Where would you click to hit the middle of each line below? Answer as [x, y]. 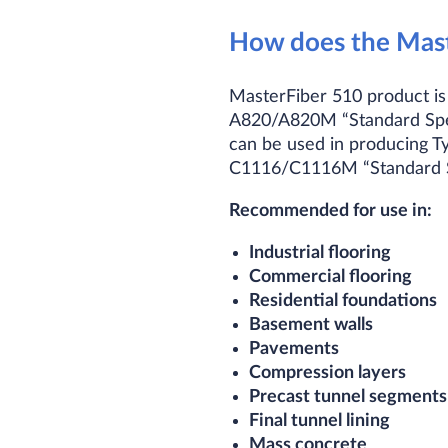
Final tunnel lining [320, 421]
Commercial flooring [331, 277]
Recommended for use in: [330, 211]
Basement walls [311, 325]
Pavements [294, 349]
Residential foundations [343, 301]
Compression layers [328, 373]
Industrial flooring [320, 253]
